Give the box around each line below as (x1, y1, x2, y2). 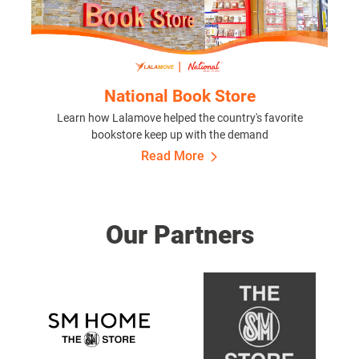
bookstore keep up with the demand (91, 128, 268, 142)
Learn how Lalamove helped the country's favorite (56, 111, 303, 125)
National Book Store (103, 87, 256, 107)
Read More (140, 148, 204, 164)
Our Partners (105, 219, 254, 250)
